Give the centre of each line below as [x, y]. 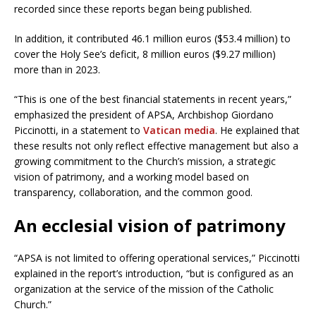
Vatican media [179, 130]
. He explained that [257, 130]
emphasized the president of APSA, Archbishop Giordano [144, 114]
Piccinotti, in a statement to [79, 130]
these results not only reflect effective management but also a [156, 145]
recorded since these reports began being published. [133, 8]
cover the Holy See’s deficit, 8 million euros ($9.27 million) [145, 54]
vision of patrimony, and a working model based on [132, 176]
